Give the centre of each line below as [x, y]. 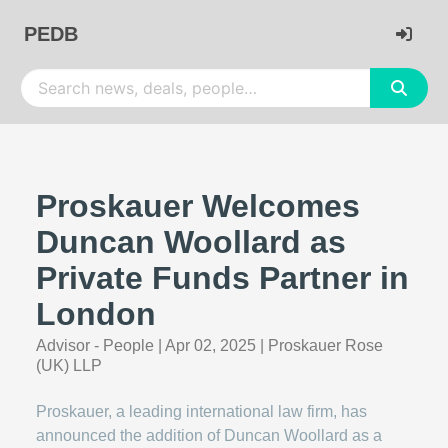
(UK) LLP [69, 365]
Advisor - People [95, 345]
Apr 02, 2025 [210, 345]
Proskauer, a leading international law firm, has [201, 411]
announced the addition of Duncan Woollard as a [209, 435]
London [96, 314]
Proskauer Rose [325, 345]
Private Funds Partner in [222, 278]
